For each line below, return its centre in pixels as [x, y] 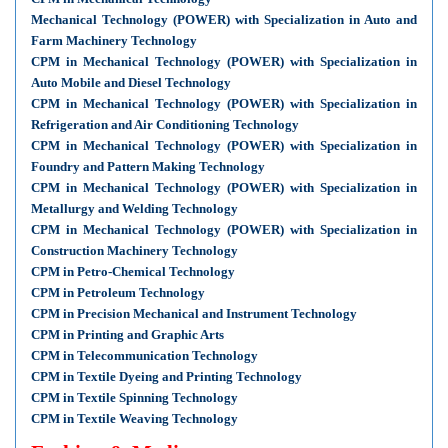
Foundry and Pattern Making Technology [148, 166]
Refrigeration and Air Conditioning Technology [165, 124]
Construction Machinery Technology [134, 250]
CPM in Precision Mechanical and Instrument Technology [194, 313]
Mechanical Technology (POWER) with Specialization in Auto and [224, 19]
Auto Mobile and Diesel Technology [131, 82]
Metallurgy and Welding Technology [134, 208]
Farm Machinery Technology [114, 40]
